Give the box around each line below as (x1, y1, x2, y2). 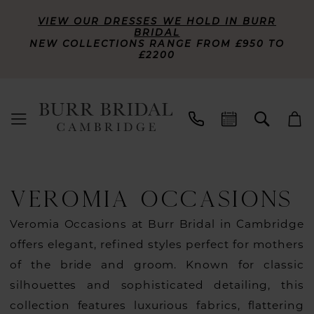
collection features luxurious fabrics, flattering (10, 299, 304, 313)
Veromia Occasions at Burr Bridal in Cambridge (10, 217, 304, 231)
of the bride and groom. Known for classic (10, 258, 304, 272)
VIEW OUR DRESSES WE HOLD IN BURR (37, 17, 277, 27)
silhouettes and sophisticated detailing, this (10, 278, 304, 292)
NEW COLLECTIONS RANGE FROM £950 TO (29, 39, 285, 49)
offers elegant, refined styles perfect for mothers (10, 238, 304, 252)
